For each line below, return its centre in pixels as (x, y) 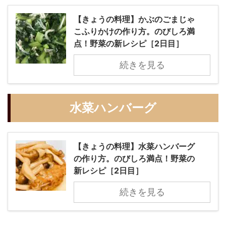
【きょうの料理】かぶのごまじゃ (134, 19)
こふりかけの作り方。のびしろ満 (134, 32)
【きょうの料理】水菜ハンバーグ (134, 147)
